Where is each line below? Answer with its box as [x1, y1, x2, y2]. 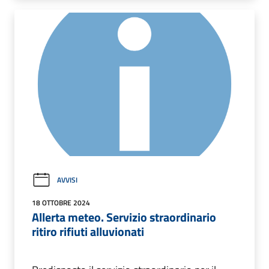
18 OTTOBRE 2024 [32, 196, 90, 208]
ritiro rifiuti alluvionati [32, 222, 144, 241]
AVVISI [57, 174, 77, 186]
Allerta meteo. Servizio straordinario [32, 207, 216, 226]
